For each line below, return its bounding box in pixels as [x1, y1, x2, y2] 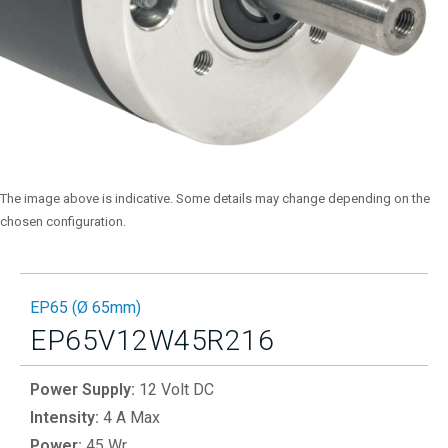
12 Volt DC [139, 380, 214, 399]
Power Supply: [30, 380, 139, 399]
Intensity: [30, 408, 103, 427]
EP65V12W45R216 [30, 324, 274, 357]
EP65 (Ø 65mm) [30, 298, 141, 317]
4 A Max [103, 408, 160, 427]
